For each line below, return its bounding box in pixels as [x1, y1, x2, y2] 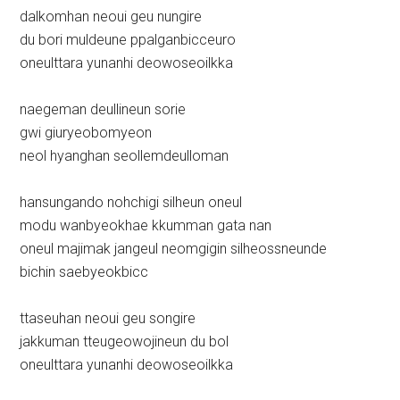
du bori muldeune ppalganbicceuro [20, 31, 237, 49]
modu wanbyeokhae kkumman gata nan [20, 217, 272, 235]
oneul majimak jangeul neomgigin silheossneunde [20, 240, 328, 258]
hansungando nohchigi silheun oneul [20, 194, 243, 212]
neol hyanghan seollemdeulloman [20, 147, 229, 165]
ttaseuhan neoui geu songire [20, 310, 196, 328]
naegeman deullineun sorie [20, 101, 187, 119]
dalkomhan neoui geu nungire [20, 8, 203, 26]
